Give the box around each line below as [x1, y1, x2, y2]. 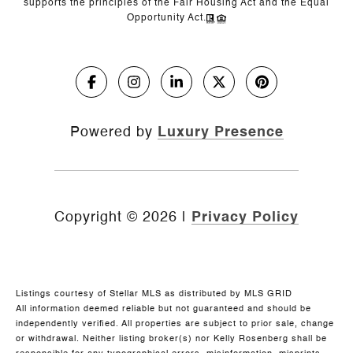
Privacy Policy [191, 210, 299, 225]
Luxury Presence [157, 125, 284, 140]
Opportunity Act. [127, 13, 206, 24]
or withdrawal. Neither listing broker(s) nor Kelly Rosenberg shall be [16, 335, 327, 344]
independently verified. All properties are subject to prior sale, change [16, 320, 334, 329]
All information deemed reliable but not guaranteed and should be [16, 305, 311, 314]
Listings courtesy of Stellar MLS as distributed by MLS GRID [16, 290, 292, 299]
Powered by [69, 125, 158, 140]
